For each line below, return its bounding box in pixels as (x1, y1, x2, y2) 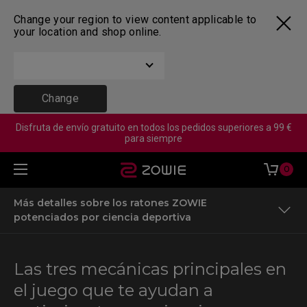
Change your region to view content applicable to (14, 13, 257, 26)
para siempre (125, 133, 182, 144)
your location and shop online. (14, 25, 162, 38)
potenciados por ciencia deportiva (14, 211, 191, 223)
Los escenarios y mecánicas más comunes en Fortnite (14, 275, 274, 288)
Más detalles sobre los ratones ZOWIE (14, 197, 207, 209)
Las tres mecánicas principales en (14, 259, 286, 279)
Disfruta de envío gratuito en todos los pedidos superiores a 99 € (15, 122, 292, 133)
